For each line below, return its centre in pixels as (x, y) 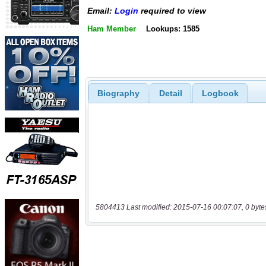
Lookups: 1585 (172, 28)
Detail (170, 93)
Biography (118, 93)
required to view (172, 11)
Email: (101, 11)
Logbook (220, 93)
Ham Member (112, 28)
